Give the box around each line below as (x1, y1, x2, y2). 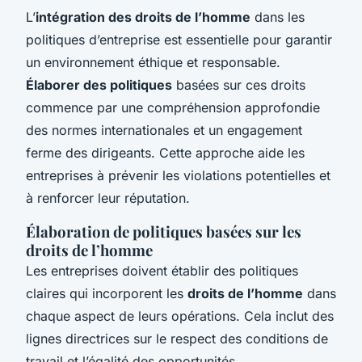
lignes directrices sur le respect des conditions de (26, 330, 328, 347)
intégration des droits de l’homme (36, 8, 250, 25)
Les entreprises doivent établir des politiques (26, 262, 298, 279)
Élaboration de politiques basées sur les (26, 221, 301, 242)
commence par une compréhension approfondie (26, 99, 320, 116)
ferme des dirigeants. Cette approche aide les (26, 144, 305, 161)
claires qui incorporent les (26, 284, 187, 301)
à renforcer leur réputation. (26, 189, 190, 206)
